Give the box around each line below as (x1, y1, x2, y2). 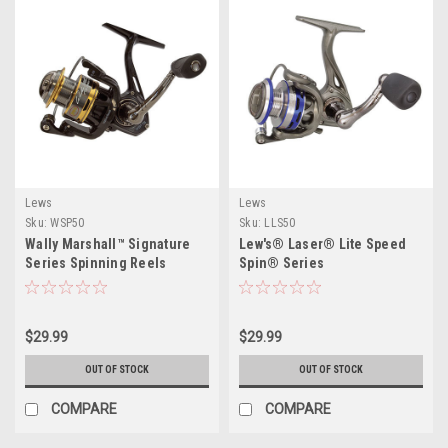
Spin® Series (239, 255, 324, 272)
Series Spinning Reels (25, 255, 167, 272)
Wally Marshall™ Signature (25, 236, 191, 253)
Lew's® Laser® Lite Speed (239, 236, 406, 253)
